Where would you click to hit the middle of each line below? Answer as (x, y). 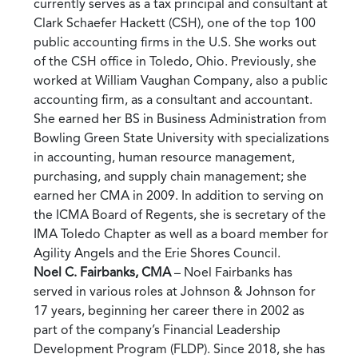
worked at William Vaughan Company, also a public (181, 80)
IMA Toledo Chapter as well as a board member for (181, 233)
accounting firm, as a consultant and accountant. (173, 99)
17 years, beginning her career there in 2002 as (169, 310)
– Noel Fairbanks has (232, 272)
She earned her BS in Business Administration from (180, 118)
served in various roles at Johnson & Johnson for (175, 291)
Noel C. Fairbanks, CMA (102, 272)
